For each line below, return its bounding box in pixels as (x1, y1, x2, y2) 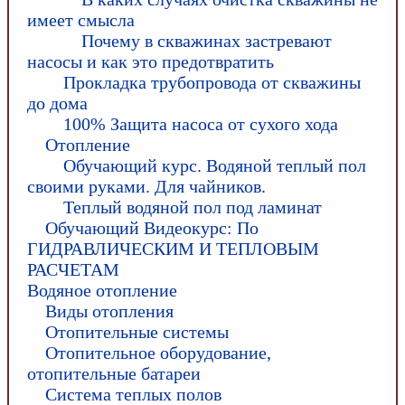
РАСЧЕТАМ (27, 259, 119, 279)
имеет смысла (27, 10, 135, 30)
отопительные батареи (27, 363, 201, 383)
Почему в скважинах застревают (81, 31, 332, 51)
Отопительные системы (45, 322, 229, 342)
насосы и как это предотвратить (27, 52, 274, 71)
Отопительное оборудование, (45, 343, 271, 363)
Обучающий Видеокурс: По (45, 218, 259, 238)
